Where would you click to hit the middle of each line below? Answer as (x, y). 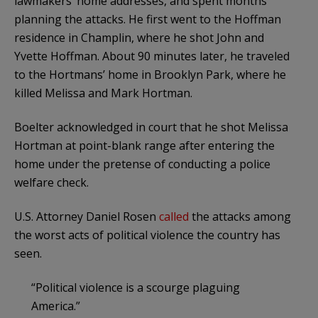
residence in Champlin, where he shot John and (139, 37)
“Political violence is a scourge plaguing (136, 287)
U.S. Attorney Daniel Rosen (87, 216)
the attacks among (240, 216)
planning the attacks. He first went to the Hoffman (148, 19)
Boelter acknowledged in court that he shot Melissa (151, 127)
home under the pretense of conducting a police (142, 164)
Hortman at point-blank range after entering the (144, 145)
